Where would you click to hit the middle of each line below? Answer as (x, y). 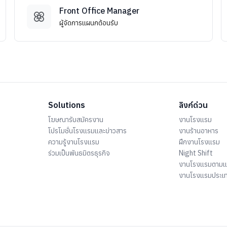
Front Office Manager (99, 11)
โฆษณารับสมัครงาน (76, 120)
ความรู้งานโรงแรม (74, 142)
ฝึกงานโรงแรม (199, 142)
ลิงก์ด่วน (193, 105)
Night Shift (196, 153)
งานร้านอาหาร (198, 131)
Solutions (67, 105)
